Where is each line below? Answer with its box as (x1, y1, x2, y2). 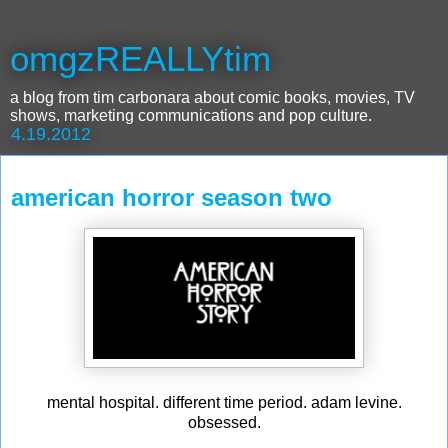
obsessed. (187, 413, 261, 431)
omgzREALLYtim (10, 40, 271, 78)
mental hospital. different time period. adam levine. (46, 393, 402, 411)
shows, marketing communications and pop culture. (10, 107, 372, 124)
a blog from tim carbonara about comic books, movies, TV (10, 89, 415, 106)
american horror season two (11, 184, 332, 211)
